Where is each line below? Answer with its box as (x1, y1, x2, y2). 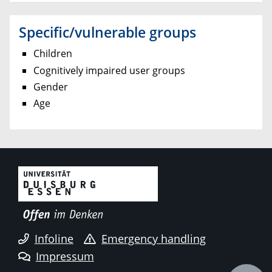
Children (33, 47, 72, 61)
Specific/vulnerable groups (19, 22, 196, 42)
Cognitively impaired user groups (33, 63, 185, 77)
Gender (33, 80, 68, 93)
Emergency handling (101, 231, 206, 246)
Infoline (34, 231, 73, 246)
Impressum (35, 248, 94, 263)
